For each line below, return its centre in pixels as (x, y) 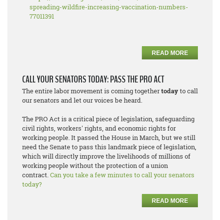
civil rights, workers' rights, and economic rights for (99, 128)
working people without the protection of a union (95, 166)
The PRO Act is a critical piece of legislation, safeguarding (108, 119)
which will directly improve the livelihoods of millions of (106, 156)
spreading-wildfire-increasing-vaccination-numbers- (109, 7)
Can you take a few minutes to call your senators (122, 175)
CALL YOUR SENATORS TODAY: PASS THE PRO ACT (93, 80)
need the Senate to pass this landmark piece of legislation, (109, 147)
